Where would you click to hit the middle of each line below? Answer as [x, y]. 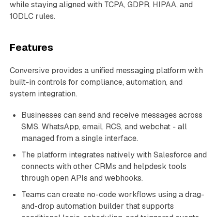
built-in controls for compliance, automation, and [96, 82]
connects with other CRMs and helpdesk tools [104, 166]
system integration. [43, 94]
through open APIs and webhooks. [82, 178]
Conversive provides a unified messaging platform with [106, 70]
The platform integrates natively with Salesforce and [114, 155]
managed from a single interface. [80, 138]
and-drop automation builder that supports [98, 206]
